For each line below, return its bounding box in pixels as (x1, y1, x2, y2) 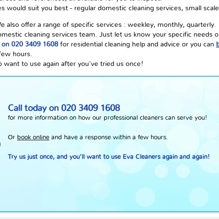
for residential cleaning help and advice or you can (58, 41, 216, 48)
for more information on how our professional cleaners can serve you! (8, 115, 209, 121)
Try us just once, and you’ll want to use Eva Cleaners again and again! (8, 154, 210, 160)
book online (17, 134, 49, 141)
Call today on (8, 104, 61, 113)
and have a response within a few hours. (49, 134, 168, 141)
